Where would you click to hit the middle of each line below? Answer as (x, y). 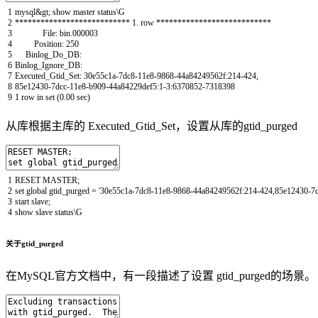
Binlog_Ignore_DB (48, 65)
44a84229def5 (133, 86)
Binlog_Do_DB (53, 54)
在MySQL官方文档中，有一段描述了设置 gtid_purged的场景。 (161, 275)
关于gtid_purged (34, 243)
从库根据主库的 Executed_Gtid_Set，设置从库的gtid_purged (152, 126)
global (37, 191)
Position (48, 44)
